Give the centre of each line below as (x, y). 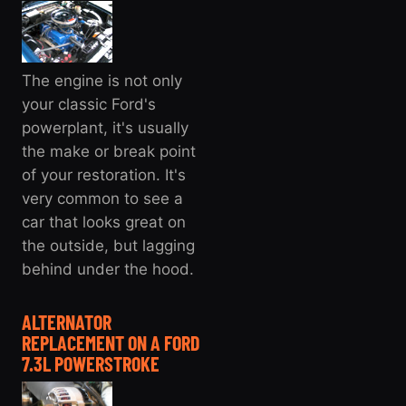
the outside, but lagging (108, 245)
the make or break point (109, 151)
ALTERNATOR (67, 321)
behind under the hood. (108, 269)
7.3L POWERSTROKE (91, 363)
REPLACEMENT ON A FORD (111, 342)
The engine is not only (102, 80)
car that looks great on (104, 222)
